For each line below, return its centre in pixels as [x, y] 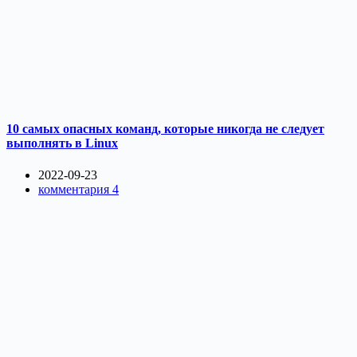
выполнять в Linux [62, 143]
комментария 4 [78, 189]
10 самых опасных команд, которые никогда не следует [165, 129]
